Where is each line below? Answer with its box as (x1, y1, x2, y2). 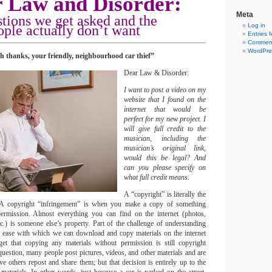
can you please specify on (124, 163, 206, 172)
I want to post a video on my (124, 86, 206, 94)
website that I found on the (124, 95, 206, 104)
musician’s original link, (124, 144, 206, 152)
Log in (248, 22, 265, 29)
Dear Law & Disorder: (124, 69, 189, 77)
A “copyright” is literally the (124, 190, 206, 199)
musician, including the (124, 134, 206, 143)
